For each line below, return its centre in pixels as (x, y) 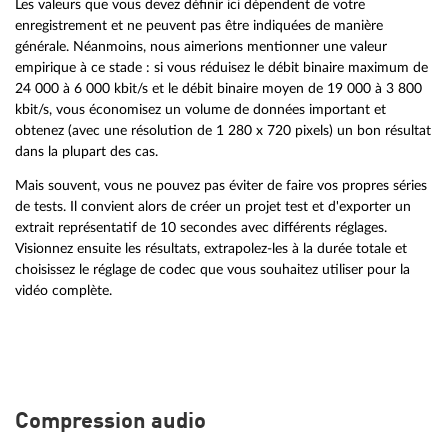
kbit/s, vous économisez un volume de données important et (200, 109)
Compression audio (110, 422)
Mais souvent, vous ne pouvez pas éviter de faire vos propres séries (221, 186)
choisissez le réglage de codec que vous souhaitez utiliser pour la (212, 270)
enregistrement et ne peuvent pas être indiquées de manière (199, 25)
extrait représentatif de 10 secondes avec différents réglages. (201, 228)
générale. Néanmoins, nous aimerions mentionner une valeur (201, 46)
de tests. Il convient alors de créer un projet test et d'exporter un (213, 207)
